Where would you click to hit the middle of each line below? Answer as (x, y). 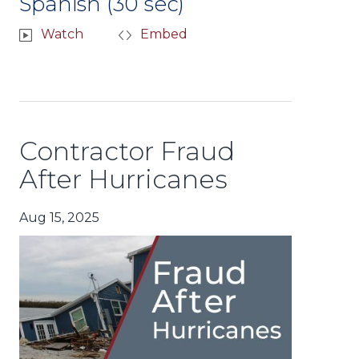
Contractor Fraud (127, 151)
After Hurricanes (123, 179)
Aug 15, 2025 (59, 218)
